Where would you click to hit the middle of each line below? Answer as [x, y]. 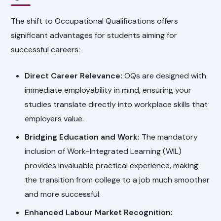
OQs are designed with [165, 76]
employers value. [55, 119]
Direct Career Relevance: [74, 76]
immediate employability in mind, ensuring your [108, 90]
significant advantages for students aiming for [94, 36]
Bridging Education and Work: [82, 137]
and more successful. [63, 194]
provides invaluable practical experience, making [112, 166]
